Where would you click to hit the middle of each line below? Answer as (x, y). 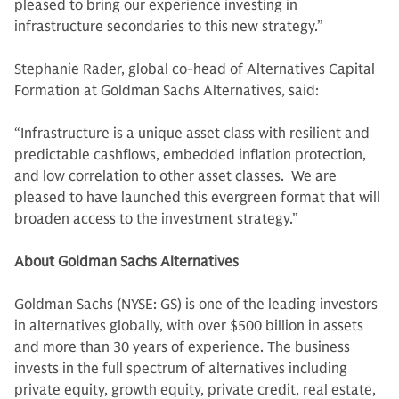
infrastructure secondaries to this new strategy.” (169, 27)
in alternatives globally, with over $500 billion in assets (189, 326)
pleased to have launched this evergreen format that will (197, 198)
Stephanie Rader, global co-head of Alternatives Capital (195, 69)
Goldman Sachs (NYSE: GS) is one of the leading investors (196, 305)
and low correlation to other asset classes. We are (175, 176)
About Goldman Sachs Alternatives (126, 262)
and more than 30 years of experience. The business (182, 347)
